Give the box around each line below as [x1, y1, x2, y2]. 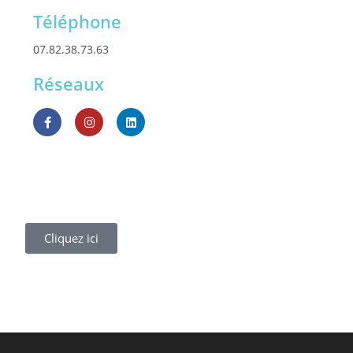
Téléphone [33, 9, 122, 34]
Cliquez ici [44, 230, 99, 247]
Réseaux [33, 72, 105, 96]
